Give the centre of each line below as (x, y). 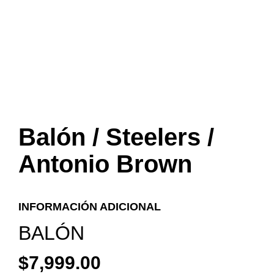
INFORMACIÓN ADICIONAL (90, 207)
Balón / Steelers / (116, 137)
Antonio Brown (105, 164)
